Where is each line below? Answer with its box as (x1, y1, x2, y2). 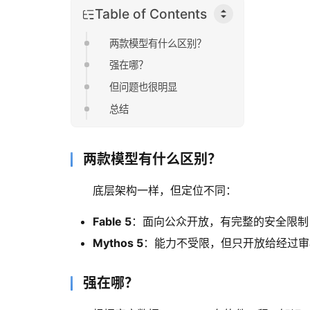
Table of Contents (95, 5, 207, 22)
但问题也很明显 (109, 80, 178, 93)
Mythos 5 (93, 236, 143, 250)
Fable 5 (93, 215, 131, 229)
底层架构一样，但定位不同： (93, 183, 237, 198)
